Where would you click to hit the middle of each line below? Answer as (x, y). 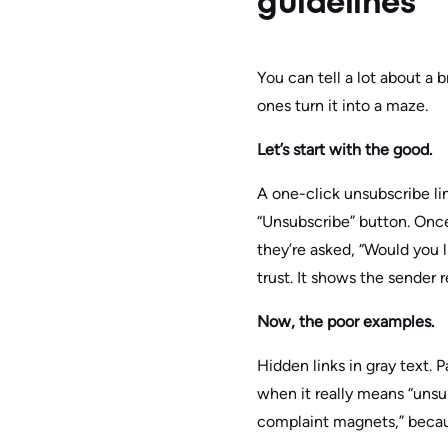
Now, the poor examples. (347, 322)
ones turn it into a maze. (342, 106)
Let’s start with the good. (346, 150)
